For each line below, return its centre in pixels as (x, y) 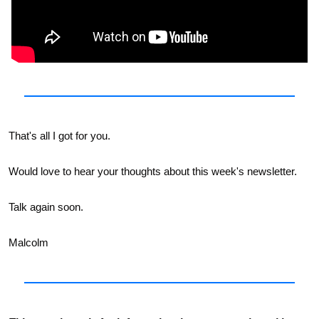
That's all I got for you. (61, 136)
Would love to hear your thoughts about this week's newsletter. (154, 172)
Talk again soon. (47, 207)
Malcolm (28, 243)
